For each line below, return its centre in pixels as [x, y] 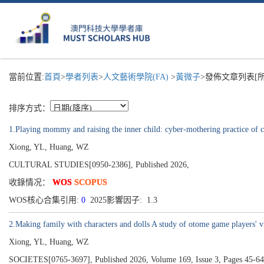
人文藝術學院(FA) [137, 77]
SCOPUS [91, 182]
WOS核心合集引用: [45, 200]
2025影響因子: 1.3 [124, 200]
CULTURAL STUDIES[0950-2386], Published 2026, [99, 165]
